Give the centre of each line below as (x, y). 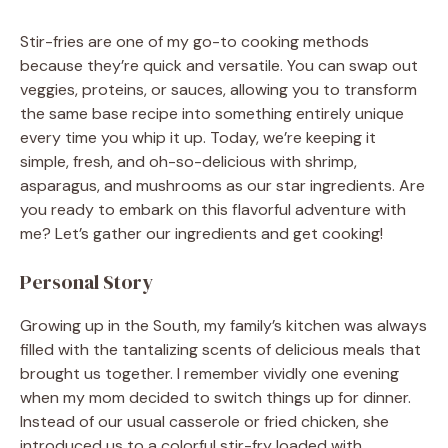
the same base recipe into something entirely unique (212, 113)
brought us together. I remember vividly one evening (209, 373)
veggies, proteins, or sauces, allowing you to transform (218, 89)
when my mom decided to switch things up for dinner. (215, 397)
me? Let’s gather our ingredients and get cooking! (201, 233)
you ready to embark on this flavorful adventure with (213, 209)
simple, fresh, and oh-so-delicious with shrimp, (188, 161)
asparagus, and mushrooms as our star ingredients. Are (222, 185)
